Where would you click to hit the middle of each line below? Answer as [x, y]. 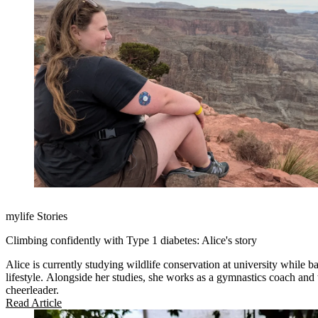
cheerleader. [32, 290]
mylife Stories [37, 216]
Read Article [34, 302]
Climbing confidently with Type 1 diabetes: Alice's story [131, 240]
